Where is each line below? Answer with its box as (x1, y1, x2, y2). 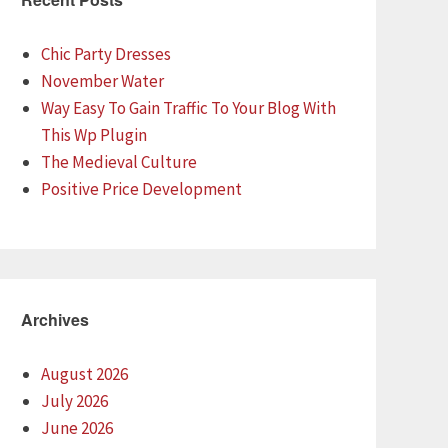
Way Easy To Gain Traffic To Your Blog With (41, 96, 336, 119)
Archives (21, 307, 89, 331)
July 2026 (41, 389, 108, 412)
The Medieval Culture (41, 150, 197, 173)
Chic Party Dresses (41, 42, 171, 65)
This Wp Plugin (41, 123, 147, 146)
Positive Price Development (41, 177, 242, 200)
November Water (41, 69, 164, 92)
